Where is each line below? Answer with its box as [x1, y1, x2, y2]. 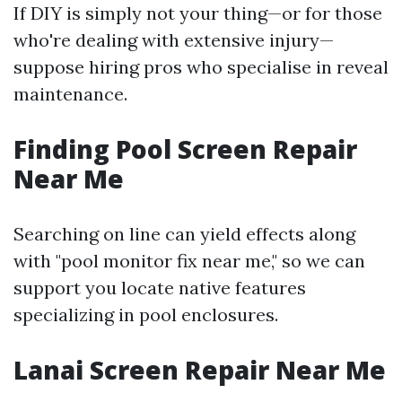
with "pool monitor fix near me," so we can [13, 249, 365, 272]
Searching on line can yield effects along [13, 223, 355, 245]
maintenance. [13, 83, 127, 105]
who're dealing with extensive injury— [13, 29, 334, 51]
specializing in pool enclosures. [13, 303, 278, 326]
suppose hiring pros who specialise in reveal [13, 56, 389, 78]
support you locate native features [13, 276, 306, 299]
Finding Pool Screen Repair [13, 132, 357, 166]
